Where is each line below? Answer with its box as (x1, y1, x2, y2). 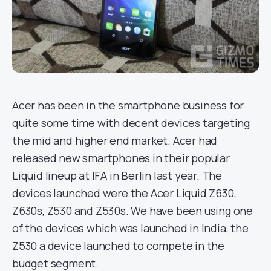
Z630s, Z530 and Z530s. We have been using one (12, 203, 253, 218)
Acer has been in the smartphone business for (12, 97, 244, 113)
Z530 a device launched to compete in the (12, 238, 224, 253)
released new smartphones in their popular (12, 150, 230, 165)
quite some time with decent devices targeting (12, 115, 250, 130)
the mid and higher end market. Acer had (12, 132, 218, 148)
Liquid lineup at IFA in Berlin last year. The (12, 168, 222, 183)
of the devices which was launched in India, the (12, 220, 249, 235)
